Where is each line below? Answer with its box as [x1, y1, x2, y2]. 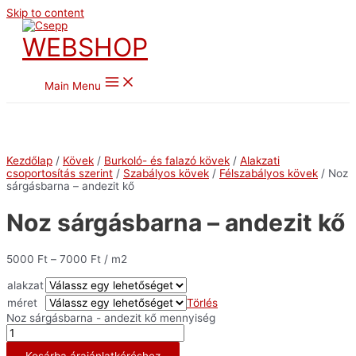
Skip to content [6, 6, 84, 19]
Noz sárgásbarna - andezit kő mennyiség [6, 311, 215, 324]
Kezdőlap [6, 153, 52, 167]
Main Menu [44, 79, 101, 92]
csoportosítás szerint [6, 166, 113, 180]
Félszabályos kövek [219, 166, 318, 180]
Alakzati [240, 153, 280, 167]
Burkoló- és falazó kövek [104, 153, 230, 167]
